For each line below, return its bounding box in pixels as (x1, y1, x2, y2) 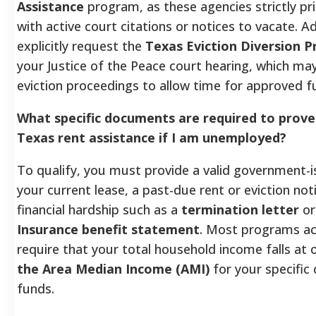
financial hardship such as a (17, 200, 181, 218)
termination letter (181, 200, 299, 218)
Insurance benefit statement (17, 220, 200, 238)
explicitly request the (17, 37, 145, 54)
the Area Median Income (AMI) (17, 260, 209, 277)
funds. (17, 279, 54, 297)
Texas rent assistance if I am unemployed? (17, 128, 286, 146)
